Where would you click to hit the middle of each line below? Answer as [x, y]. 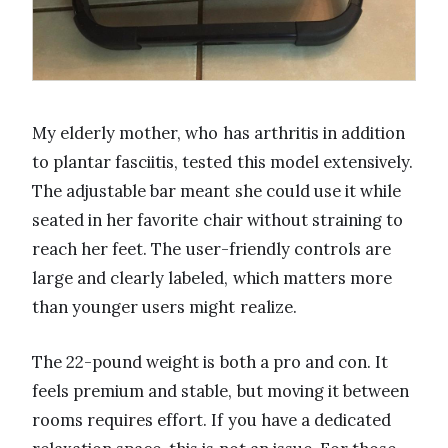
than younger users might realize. [164, 306]
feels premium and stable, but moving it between [221, 390]
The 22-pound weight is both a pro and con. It [210, 361]
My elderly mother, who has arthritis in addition [219, 132]
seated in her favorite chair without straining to [218, 219]
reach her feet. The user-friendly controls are [211, 248]
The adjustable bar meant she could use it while [217, 190]
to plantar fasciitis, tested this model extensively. [222, 161]
